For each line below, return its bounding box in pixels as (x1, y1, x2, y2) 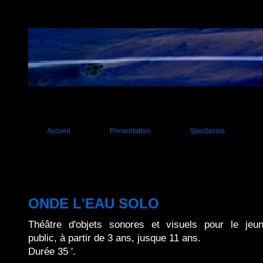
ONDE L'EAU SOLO (28, 196, 159, 212)
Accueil (47, 127, 70, 135)
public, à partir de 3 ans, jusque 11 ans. (28, 232, 201, 244)
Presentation (110, 127, 150, 135)
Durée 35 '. (28, 246, 76, 258)
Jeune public (171, 166, 212, 174)
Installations (171, 204, 209, 213)
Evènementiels (171, 185, 218, 193)
